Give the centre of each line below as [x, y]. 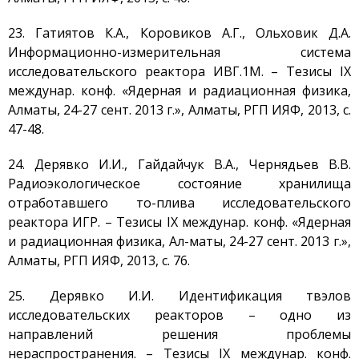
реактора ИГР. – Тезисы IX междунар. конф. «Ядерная [179, 222]
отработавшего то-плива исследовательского [179, 203]
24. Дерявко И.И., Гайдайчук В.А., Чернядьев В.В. [179, 164]
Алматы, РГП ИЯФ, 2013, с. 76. [99, 260]
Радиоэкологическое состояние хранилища [179, 184]
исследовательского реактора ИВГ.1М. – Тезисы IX [179, 71]
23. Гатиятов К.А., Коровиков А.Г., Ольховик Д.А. [179, 33]
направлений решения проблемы [179, 334]
